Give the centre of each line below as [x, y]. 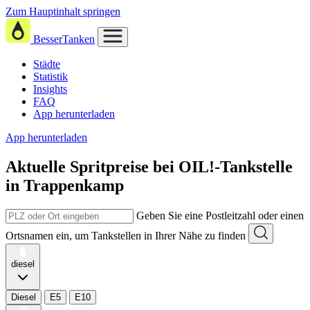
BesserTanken [64, 39]
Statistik [51, 76]
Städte [47, 64]
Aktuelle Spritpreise [77, 166]
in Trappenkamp [65, 185]
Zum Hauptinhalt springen [63, 11]
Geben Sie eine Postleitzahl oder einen [220, 215]
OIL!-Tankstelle [236, 166]
